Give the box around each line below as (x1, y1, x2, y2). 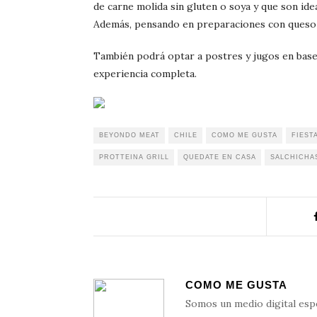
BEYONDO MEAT (99, 132, 160, 139)
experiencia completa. (93, 67, 197, 81)
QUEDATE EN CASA (183, 154, 256, 161)
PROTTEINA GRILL (99, 154, 169, 161)
